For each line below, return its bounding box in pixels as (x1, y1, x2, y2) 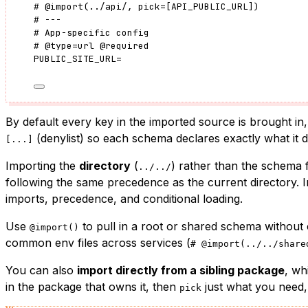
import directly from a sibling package (77, 263, 285, 277)
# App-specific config (34, 26, 149, 38)
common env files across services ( (5, 235, 190, 250)
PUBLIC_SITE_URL (34, 52, 116, 65)
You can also (5, 263, 77, 277)
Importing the (5, 158, 79, 173)
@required (100, 39, 149, 52)
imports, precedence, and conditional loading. (5, 191, 243, 206)
